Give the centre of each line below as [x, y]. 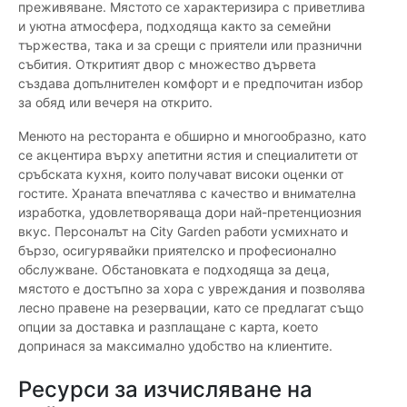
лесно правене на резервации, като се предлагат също [191, 308]
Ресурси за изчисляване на [165, 390]
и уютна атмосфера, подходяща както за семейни [174, 26]
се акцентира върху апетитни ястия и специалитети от [188, 155]
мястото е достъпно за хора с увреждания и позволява [192, 289]
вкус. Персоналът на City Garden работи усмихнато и [183, 232]
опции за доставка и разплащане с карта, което [168, 327]
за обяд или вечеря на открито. [115, 103]
